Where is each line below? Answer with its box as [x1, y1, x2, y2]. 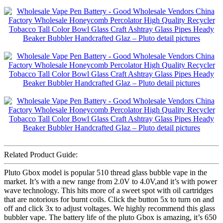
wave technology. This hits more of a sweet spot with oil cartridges [4, 186, 213, 195]
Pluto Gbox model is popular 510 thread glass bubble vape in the [4, 168, 207, 177]
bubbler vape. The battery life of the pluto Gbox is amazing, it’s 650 [4, 213, 217, 222]
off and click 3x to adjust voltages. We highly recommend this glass [4, 204, 215, 213]
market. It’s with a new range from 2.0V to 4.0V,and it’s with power [4, 177, 217, 186]
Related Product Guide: [4, 150, 78, 159]
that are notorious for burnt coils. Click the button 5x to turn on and [4, 195, 214, 204]
